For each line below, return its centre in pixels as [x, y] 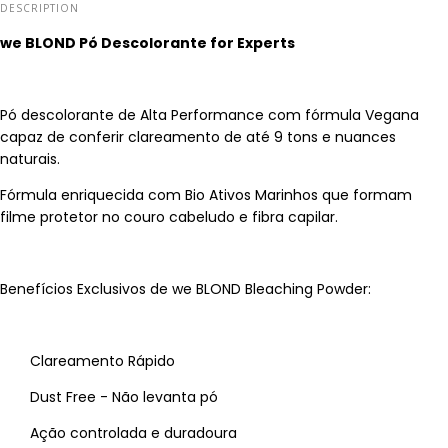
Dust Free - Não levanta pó [124, 396]
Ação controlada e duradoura [133, 432]
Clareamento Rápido [102, 360]
